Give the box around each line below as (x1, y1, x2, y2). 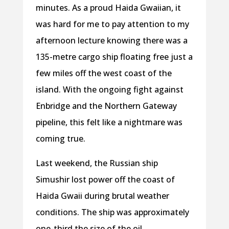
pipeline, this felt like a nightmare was (35, 117, 182, 128)
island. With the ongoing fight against (35, 84, 184, 96)
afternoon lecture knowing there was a (35, 35, 188, 47)
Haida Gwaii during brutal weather (35, 190, 169, 202)
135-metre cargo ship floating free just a (35, 51, 193, 63)
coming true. (35, 133, 85, 145)
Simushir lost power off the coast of (35, 174, 175, 186)
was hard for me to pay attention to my (35, 18, 189, 30)
